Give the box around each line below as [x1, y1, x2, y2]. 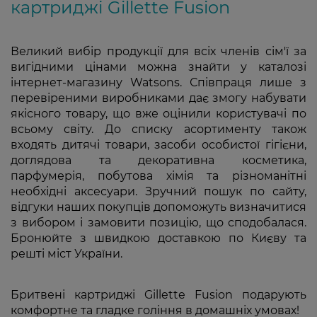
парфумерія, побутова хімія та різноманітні [11, 168, 306, 183]
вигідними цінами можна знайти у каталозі [11, 59, 306, 74]
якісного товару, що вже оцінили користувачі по [11, 106, 306, 120]
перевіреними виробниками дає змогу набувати [11, 91, 306, 105]
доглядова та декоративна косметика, [11, 153, 306, 167]
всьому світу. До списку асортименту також [11, 122, 306, 136]
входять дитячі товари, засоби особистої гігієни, [11, 137, 306, 151]
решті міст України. [11, 246, 122, 260]
